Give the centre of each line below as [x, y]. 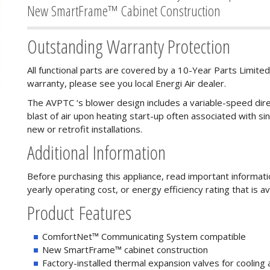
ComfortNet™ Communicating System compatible [144, 236]
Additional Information [96, 152]
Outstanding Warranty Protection [129, 46]
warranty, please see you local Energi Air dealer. [127, 83]
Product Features [79, 212]
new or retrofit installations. [85, 129]
